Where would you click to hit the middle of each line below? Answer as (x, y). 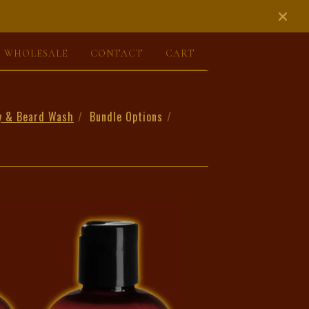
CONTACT (117, 53)
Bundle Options (126, 117)
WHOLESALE (36, 53)
